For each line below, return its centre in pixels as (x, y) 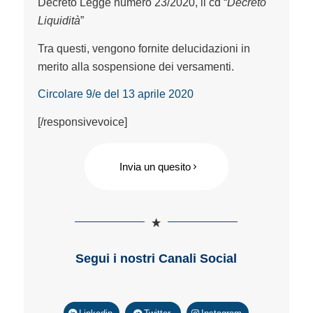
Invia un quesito (155, 166)
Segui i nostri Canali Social (156, 258)
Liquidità (59, 21)
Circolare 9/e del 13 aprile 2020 (115, 94)
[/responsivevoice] (82, 122)
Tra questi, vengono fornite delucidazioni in (144, 48)
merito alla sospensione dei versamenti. (136, 66)
